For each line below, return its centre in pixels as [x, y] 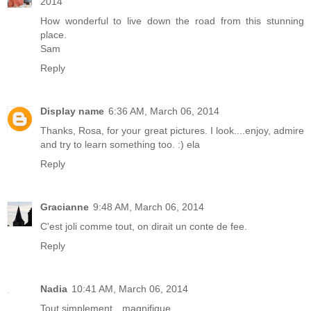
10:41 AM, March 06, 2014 [130, 288]
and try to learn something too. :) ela [120, 144]
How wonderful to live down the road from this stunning [172, 20]
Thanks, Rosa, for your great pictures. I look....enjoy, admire [172, 130]
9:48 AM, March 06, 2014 [149, 207]
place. [53, 34]
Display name [72, 111]
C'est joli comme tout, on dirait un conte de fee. [144, 226]
